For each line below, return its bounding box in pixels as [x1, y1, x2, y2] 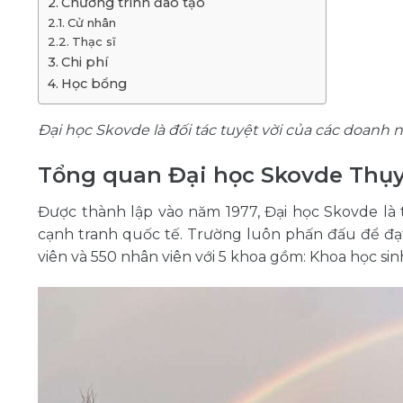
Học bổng [60, 76, 127, 93]
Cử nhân [67, 15, 116, 31]
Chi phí [60, 54, 112, 71]
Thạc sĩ [71, 34, 116, 49]
